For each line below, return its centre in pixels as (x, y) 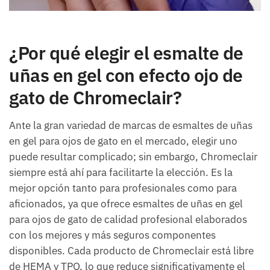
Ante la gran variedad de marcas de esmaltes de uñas (131, 126)
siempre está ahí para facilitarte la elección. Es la (121, 173)
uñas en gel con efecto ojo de (126, 75)
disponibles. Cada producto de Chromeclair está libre (131, 251)
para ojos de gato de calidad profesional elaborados (128, 220)
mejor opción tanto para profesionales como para (123, 188)
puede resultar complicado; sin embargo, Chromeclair (133, 157)
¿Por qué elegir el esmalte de (126, 53)
